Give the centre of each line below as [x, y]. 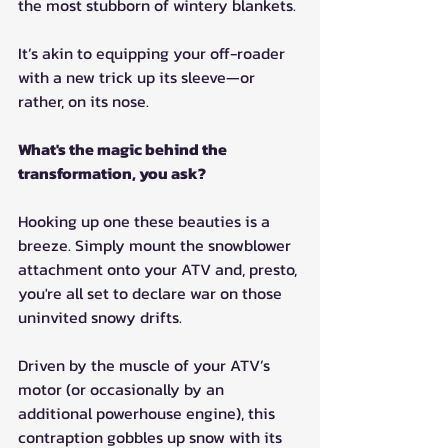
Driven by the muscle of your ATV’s [146, 365]
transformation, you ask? [112, 173]
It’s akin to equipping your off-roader [153, 53]
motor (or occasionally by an [123, 389]
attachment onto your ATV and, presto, [159, 269]
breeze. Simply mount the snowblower [156, 245]
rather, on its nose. [83, 101]
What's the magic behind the [124, 149]
